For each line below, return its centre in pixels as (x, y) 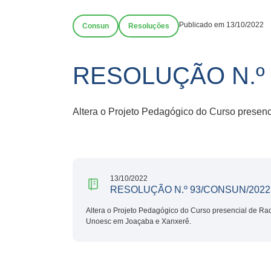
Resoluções (149, 26)
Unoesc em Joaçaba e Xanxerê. (139, 221)
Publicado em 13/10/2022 (221, 25)
